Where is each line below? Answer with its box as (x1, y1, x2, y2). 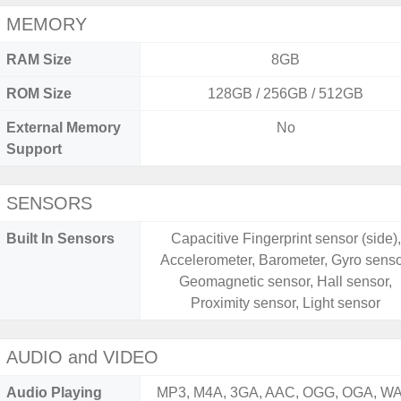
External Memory (6, 120, 121, 135)
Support (6, 141, 62, 157)
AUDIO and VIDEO (6, 347, 158, 367)
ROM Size (6, 86, 72, 101)
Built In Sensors (6, 231, 115, 246)
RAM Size (6, 52, 72, 67)
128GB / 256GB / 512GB (208, 86, 364, 101)
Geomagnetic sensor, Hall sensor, (179, 274, 393, 289)
